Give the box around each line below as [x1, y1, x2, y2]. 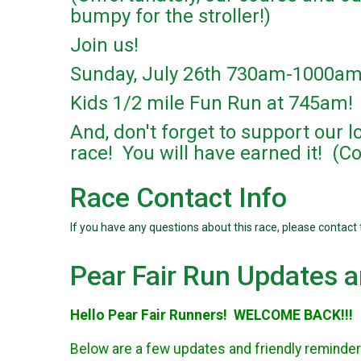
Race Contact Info [70, 182, 287, 214]
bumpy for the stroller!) [70, 5, 271, 28]
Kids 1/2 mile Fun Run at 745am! [70, 92, 358, 115]
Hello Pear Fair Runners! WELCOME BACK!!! [70, 306, 353, 323]
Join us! [70, 34, 143, 57]
